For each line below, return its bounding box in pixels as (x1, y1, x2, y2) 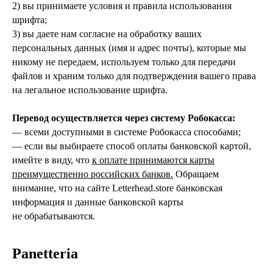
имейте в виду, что (12, 155, 92, 166)
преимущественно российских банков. (12, 169, 173, 180)
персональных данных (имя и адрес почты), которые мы (12, 43, 246, 54)
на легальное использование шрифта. (12, 85, 168, 96)
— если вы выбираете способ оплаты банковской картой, (12, 141, 251, 152)
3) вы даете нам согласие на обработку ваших (12, 29, 202, 40)
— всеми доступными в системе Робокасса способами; (12, 127, 241, 138)
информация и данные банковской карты (12, 197, 183, 208)
